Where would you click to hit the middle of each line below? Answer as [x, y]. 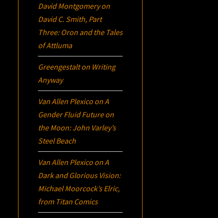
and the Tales [100, 32]
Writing [104, 66]
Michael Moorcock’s [71, 188]
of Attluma [55, 45]
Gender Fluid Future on [76, 114]
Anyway [51, 80]
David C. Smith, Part [70, 19]
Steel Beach [57, 140]
